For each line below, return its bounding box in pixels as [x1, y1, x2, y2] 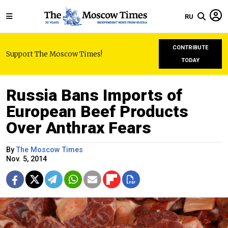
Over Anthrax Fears [6, 118, 151, 137]
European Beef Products [6, 102, 188, 121]
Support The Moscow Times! [6, 49, 102, 59]
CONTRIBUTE [172, 44, 209, 51]
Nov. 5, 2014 [6, 155, 47, 163]
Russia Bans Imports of [6, 85, 182, 105]
